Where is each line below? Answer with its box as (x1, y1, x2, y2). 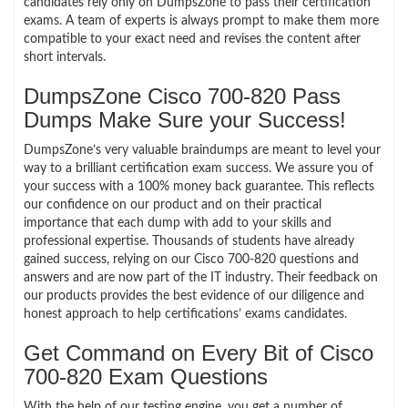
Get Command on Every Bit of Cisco (24, 340, 373, 365)
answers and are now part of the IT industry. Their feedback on (24, 270, 378, 284)
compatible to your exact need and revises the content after (24, 32, 361, 46)
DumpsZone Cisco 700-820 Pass (24, 83, 341, 108)
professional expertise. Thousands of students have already (24, 234, 354, 248)
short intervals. (24, 50, 106, 64)
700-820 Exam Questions (24, 363, 268, 389)
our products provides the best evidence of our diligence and (24, 289, 364, 302)
